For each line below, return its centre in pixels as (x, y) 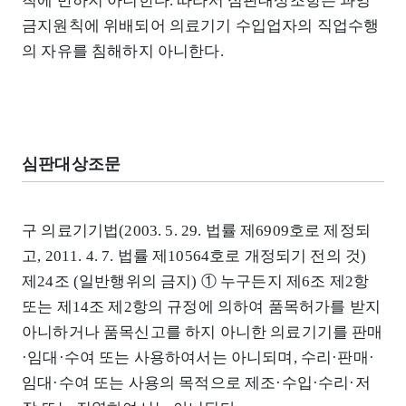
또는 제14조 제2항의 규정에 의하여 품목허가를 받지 (201, 307)
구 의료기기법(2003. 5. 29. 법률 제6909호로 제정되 (196, 231)
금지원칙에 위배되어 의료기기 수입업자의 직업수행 (201, 25)
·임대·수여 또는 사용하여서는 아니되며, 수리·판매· (198, 358)
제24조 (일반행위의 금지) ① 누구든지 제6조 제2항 (196, 282)
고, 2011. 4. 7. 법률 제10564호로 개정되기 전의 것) (194, 256)
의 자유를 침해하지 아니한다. (123, 51)
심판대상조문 (72, 164)
